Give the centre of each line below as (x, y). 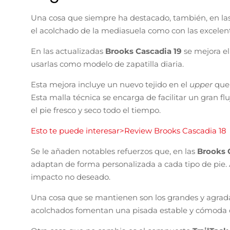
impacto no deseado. (71, 177)
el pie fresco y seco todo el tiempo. (96, 110)
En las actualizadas (68, 51)
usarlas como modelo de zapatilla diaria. (107, 64)
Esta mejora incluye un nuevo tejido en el (110, 84)
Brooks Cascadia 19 (145, 51)
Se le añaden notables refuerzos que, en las (114, 151)
